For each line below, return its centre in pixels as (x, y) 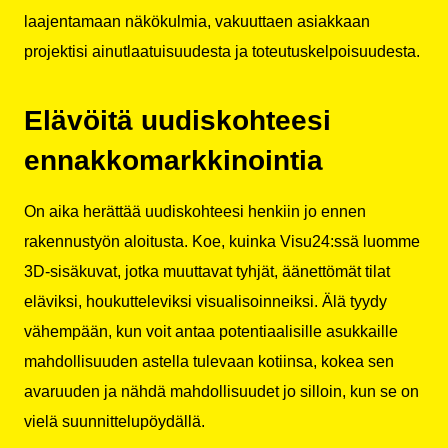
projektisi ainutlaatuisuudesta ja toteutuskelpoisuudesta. (222, 51)
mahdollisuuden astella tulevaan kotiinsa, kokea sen (209, 362)
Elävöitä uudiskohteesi (177, 121)
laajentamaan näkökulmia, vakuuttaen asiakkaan (197, 21)
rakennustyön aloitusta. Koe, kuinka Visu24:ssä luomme (222, 242)
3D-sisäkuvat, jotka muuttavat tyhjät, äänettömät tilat (207, 272)
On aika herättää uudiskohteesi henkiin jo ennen (195, 212)
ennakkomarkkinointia (173, 161)
